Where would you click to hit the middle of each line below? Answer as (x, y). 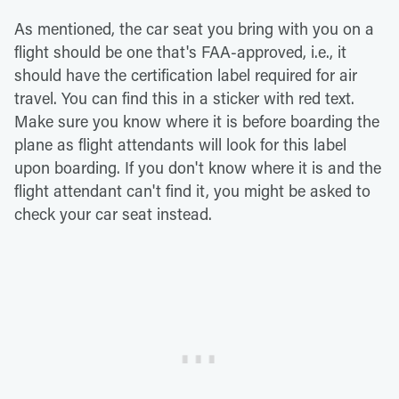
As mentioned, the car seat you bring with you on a (194, 28)
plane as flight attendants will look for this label (180, 144)
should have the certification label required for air (186, 74)
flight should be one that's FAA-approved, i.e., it (180, 51)
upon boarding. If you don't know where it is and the (198, 167)
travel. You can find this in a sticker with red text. (184, 98)
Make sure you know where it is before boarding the (197, 121)
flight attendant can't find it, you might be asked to (192, 190)
